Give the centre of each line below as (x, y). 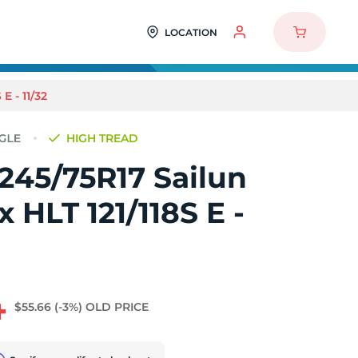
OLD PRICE (117, 307)
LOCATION (191, 32)
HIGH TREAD (103, 138)
